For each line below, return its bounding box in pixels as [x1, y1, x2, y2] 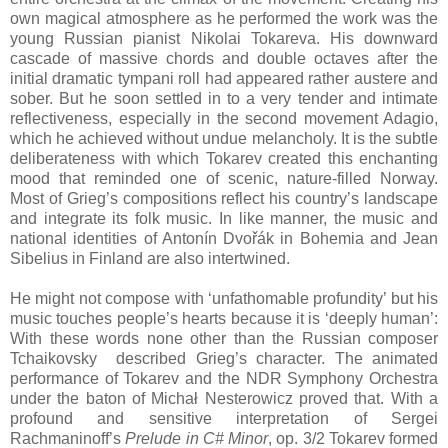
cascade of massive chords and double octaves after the [10, 49, 438, 67]
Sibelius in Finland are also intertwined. [10, 249, 290, 267]
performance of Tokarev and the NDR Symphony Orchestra [10, 369, 438, 387]
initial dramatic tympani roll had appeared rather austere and [10, 69, 438, 87]
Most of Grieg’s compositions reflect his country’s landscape [10, 189, 438, 207]
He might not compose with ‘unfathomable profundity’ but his [10, 289, 438, 307]
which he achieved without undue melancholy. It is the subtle [10, 129, 438, 147]
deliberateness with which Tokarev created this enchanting [10, 149, 438, 167]
